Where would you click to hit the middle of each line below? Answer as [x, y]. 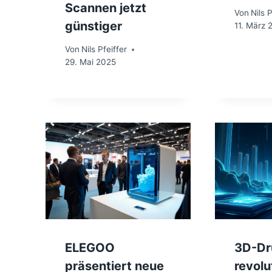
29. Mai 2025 [90, 62]
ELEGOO [90, 248]
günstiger [93, 26]
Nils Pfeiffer [104, 49]
